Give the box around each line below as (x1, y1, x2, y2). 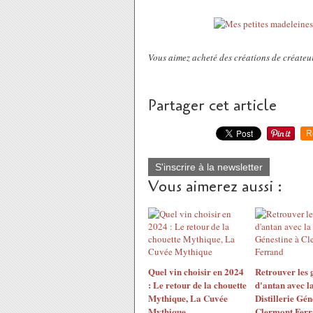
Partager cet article (148, 95, 277, 116)
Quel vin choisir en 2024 (148, 265, 244, 278)
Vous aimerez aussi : (148, 176, 282, 197)
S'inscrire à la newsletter (155, 161, 263, 173)
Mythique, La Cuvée (148, 291, 228, 305)
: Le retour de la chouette (148, 278, 247, 291)
